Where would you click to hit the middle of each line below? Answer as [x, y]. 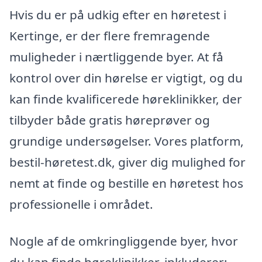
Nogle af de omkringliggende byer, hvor [124, 241]
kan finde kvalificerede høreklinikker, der [126, 99]
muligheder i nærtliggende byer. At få [116, 56]
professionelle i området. [81, 204]
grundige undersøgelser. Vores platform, [127, 141]
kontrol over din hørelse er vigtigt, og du [126, 77]
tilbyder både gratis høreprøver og [110, 120]
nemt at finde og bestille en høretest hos [126, 183]
